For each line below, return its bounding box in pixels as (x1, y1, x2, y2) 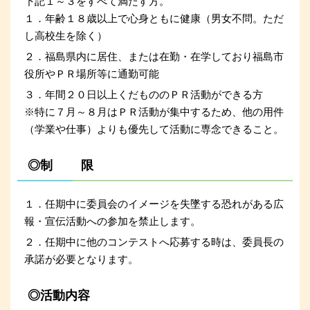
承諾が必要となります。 (24, 253, 138, 266)
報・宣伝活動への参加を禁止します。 (24, 215, 201, 228)
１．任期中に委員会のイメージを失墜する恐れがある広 (24, 198, 284, 210)
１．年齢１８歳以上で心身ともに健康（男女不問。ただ (24, 12, 284, 25)
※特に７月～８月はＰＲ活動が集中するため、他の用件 (24, 106, 284, 118)
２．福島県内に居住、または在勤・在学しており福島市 (24, 51, 284, 63)
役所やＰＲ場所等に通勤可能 (24, 68, 159, 80)
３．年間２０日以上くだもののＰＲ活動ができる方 (24, 89, 263, 101)
